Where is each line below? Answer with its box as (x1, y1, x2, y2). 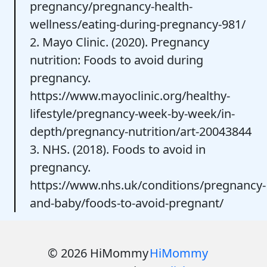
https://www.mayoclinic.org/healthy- (30, 87, 230, 104)
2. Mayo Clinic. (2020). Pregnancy (30, 33, 209, 50)
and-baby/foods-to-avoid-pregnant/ (30, 194, 223, 211)
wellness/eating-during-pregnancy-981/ (30, 15, 246, 32)
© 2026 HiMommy (48, 245, 148, 261)
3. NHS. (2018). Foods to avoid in (30, 141, 206, 157)
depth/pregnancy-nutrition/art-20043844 (30, 123, 252, 139)
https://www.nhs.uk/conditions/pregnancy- (30, 176, 266, 193)
